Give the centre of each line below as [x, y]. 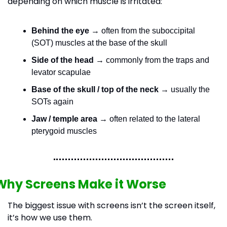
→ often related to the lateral [148, 119]
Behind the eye [60, 31]
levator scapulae [61, 72]
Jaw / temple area [64, 119]
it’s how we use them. [50, 218]
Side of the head [62, 60]
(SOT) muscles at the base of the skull [99, 43]
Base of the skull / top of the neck [95, 89]
